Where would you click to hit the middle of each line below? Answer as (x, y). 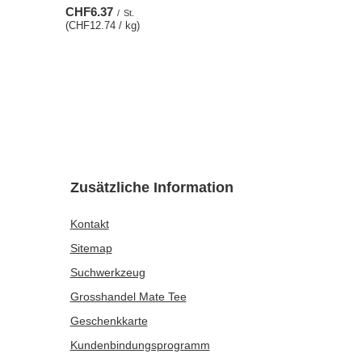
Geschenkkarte (109, 321)
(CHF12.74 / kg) (102, 25)
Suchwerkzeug (107, 272)
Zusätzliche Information (152, 187)
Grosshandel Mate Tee (128, 297)
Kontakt (89, 224)
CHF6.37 (89, 12)
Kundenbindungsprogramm (140, 345)
